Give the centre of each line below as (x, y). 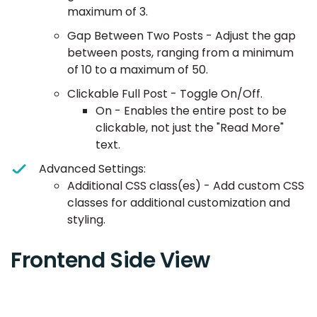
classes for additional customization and (179, 203)
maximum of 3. (108, 12)
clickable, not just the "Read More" (190, 128)
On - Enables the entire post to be (191, 111)
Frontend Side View (110, 261)
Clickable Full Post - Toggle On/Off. (165, 94)
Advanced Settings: (92, 169)
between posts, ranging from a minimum (180, 53)
